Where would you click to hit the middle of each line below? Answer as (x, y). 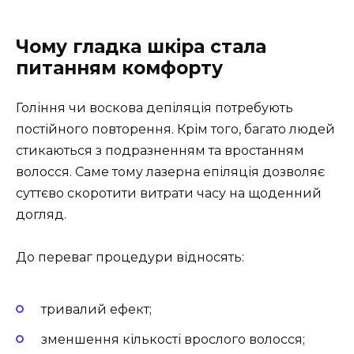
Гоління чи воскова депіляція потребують (154, 108)
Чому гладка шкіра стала (141, 47)
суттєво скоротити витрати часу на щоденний (169, 194)
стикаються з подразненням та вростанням (160, 151)
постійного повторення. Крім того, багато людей (175, 130)
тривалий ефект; (96, 309)
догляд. (41, 215)
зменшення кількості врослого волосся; (173, 340)
